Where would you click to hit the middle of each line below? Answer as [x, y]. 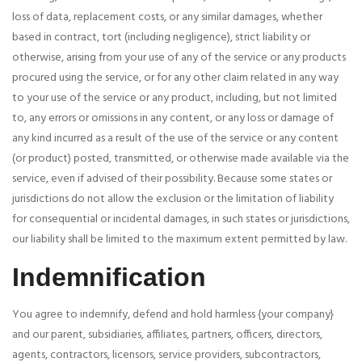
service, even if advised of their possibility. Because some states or [172, 179]
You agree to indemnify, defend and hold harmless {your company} [173, 315]
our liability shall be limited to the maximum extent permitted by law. [179, 240]
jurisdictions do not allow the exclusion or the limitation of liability [173, 200]
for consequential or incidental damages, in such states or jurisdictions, [181, 220]
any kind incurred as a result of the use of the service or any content [175, 139]
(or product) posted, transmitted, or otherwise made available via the [181, 159]
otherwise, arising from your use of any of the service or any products [179, 58]
